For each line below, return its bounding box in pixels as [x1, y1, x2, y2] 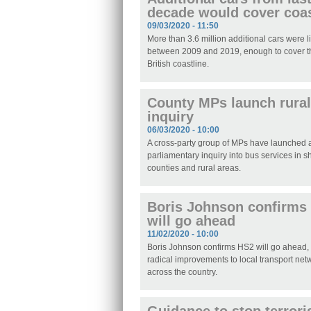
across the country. [147, 267, 217, 278]
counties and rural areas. [147, 163, 241, 174]
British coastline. [147, 59, 209, 69]
